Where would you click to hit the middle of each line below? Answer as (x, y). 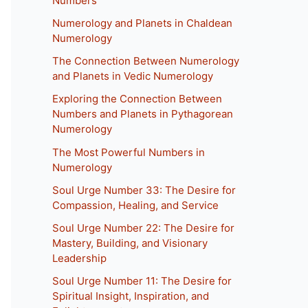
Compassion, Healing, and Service (135, 205)
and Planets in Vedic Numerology (133, 76)
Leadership (79, 258)
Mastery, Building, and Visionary (130, 243)
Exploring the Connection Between (137, 99)
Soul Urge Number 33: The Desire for (144, 190)
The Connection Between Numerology (146, 61)
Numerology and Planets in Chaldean (142, 23)
